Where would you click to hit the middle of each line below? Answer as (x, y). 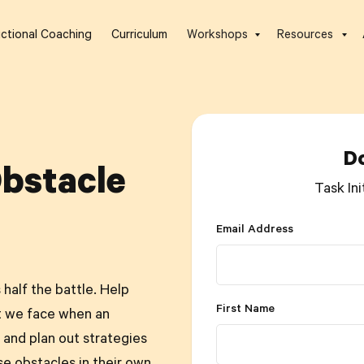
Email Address (255, 231)
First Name (245, 310)
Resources (305, 36)
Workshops (217, 36)
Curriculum (139, 36)
